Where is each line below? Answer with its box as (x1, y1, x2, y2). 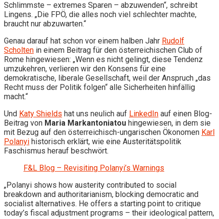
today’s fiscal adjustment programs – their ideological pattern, (4, 208, 214, 218)
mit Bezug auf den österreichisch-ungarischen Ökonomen (4, 127, 201, 137)
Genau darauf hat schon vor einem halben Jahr (4, 36, 162, 45)
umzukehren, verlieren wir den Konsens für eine (4, 64, 166, 73)
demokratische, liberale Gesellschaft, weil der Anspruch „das (4, 73, 211, 83)
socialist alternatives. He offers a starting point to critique (4, 198, 201, 208)
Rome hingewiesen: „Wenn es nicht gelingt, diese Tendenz (4, 54, 203, 64)
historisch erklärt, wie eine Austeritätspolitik (29, 136, 181, 146)
